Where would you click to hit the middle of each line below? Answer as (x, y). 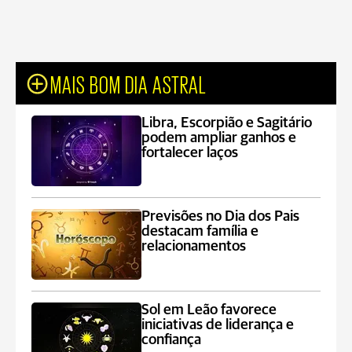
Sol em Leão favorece (209, 310)
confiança (172, 340)
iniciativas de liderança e (218, 325)
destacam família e (200, 231)
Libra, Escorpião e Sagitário (227, 123)
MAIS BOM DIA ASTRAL (128, 83)
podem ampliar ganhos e (219, 138)
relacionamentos (194, 246)
